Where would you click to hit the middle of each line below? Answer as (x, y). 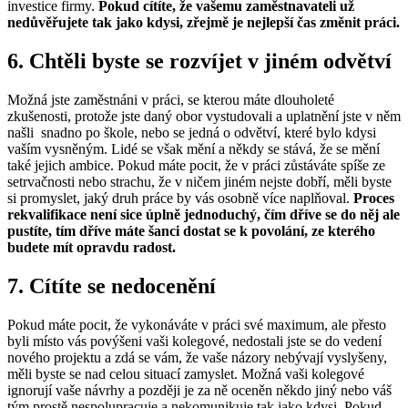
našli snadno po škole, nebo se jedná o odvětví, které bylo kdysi (192, 133)
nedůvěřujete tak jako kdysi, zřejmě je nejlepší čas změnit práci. (204, 23)
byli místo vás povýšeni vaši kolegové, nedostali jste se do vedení (194, 342)
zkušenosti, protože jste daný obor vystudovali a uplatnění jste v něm (204, 117)
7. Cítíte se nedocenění (112, 286)
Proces (374, 199)
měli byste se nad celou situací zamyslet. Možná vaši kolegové (186, 374)
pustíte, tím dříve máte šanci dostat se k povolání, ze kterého (191, 231)
